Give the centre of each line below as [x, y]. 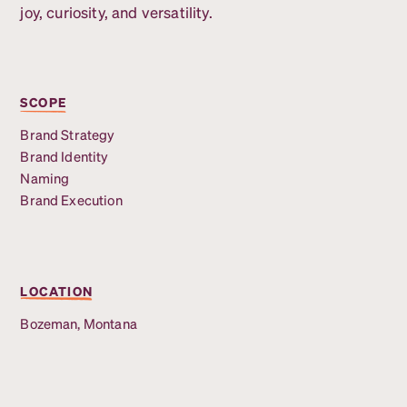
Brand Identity [65, 157]
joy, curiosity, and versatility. [116, 13]
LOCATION [57, 291]
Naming [45, 179]
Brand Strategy [68, 135]
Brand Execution [71, 200]
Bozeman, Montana [79, 324]
